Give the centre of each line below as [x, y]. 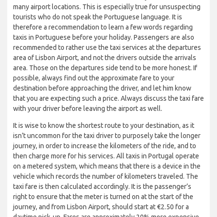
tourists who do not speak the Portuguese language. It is [98, 17]
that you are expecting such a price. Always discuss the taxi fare [108, 98]
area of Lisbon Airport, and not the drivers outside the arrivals [105, 57]
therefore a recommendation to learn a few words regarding [103, 27]
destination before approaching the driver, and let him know [102, 88]
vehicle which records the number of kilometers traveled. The [106, 176]
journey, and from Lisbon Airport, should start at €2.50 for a [101, 207]
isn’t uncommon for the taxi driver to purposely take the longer [107, 135]
